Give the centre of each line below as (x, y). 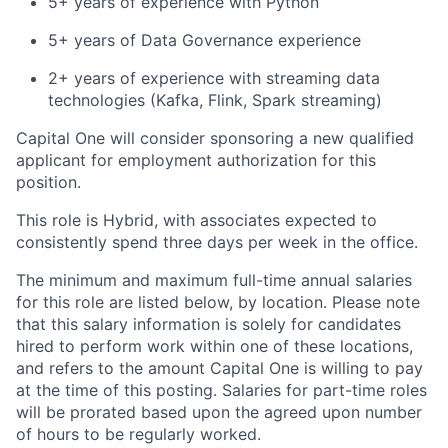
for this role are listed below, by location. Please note (218, 302)
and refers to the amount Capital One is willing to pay (219, 368)
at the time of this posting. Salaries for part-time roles (221, 390)
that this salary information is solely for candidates (208, 324)
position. (48, 182)
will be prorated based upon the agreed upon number (219, 412)
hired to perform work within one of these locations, (214, 346)
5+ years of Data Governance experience (204, 40)
